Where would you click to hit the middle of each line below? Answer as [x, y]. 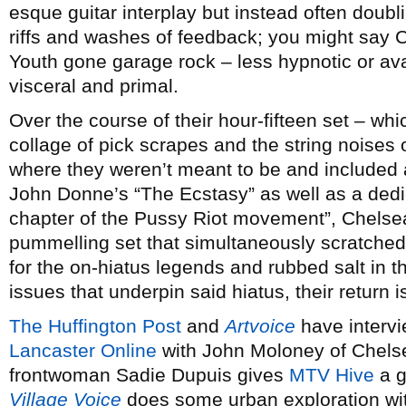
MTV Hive [332, 375]
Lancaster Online [83, 350]
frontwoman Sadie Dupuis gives [149, 375]
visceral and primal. [94, 86]
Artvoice [260, 326]
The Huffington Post [95, 326]
